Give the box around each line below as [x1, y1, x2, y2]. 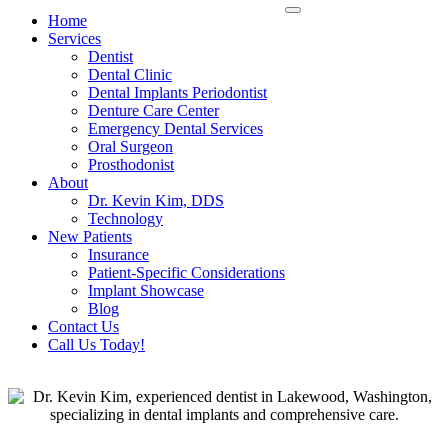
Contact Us [48, 318, 119, 335]
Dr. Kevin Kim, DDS [88, 192, 224, 209]
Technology [88, 210, 163, 227]
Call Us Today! [48, 336, 145, 353]
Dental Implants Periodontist [88, 84, 267, 101]
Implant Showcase [88, 282, 204, 299]
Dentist [88, 48, 133, 65]
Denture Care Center [88, 102, 219, 119]
